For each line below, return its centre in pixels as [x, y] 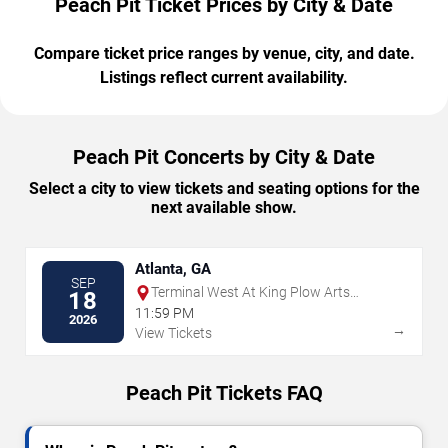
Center [171, 309]
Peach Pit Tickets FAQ [224, 393]
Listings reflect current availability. [224, 78]
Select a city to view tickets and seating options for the [224, 189]
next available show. [224, 208]
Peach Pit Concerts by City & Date [224, 157]
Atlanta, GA [173, 269]
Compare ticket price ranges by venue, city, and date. [224, 54]
